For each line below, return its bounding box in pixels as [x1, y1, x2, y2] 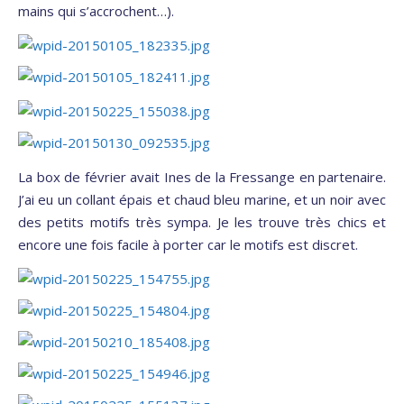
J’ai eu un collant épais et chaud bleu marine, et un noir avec [18, 190, 386, 209]
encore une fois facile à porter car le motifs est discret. [18, 235, 358, 254]
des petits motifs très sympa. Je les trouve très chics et [18, 213, 386, 232]
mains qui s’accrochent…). [18, 2, 174, 21]
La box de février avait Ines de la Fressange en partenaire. [18, 168, 386, 187]
